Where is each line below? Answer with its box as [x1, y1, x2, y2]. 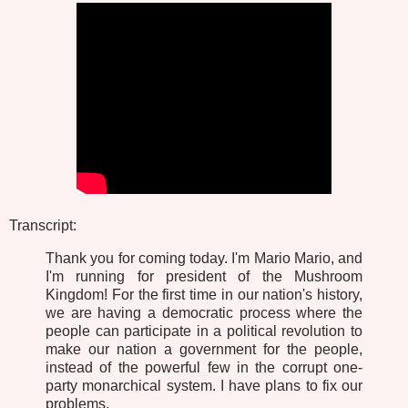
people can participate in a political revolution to [46, 322, 362, 339]
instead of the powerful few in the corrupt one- [46, 359, 362, 375]
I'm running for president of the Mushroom [46, 268, 362, 284]
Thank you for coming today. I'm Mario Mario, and [46, 250, 362, 266]
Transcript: [9, 218, 76, 234]
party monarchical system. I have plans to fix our [46, 377, 362, 393]
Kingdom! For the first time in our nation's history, [46, 286, 362, 302]
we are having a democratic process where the [46, 304, 362, 321]
